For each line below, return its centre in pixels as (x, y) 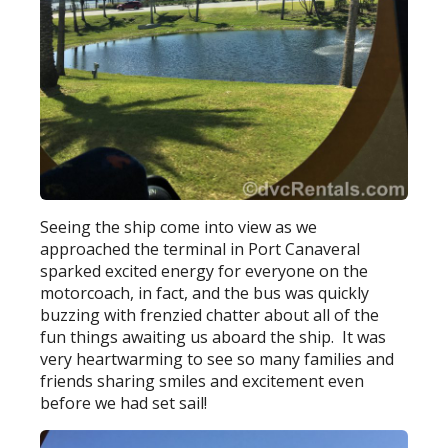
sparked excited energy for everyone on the (204, 271)
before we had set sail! (124, 403)
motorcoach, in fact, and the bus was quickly (205, 293)
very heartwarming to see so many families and (217, 359)
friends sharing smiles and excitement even (202, 381)
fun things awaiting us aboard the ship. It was (213, 337)
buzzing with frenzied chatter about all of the (210, 315)
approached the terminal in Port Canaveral (200, 249)
